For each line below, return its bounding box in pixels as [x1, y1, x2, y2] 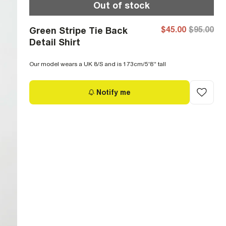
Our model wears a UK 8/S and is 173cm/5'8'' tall [29, 60, 166, 68]
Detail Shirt [29, 36, 80, 47]
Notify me [96, 88, 131, 96]
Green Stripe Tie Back [29, 25, 128, 36]
